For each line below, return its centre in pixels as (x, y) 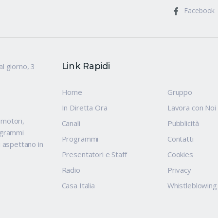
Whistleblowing (192, 185)
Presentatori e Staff (94, 154)
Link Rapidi (86, 66)
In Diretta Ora (84, 108)
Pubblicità (183, 123)
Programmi (80, 139)
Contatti (180, 139)
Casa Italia (78, 185)
